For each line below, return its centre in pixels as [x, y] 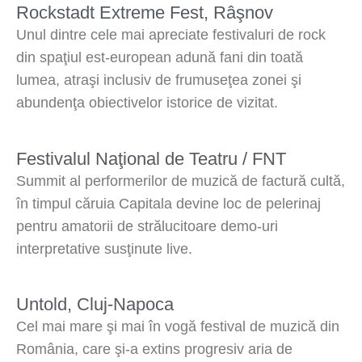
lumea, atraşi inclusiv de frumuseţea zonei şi [159, 80]
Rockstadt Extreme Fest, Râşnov [145, 13]
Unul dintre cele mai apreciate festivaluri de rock [171, 35]
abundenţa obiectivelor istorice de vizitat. [147, 103]
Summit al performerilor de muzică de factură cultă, [181, 181]
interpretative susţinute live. [104, 248]
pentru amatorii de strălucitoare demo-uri [147, 226]
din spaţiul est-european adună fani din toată [160, 58]
